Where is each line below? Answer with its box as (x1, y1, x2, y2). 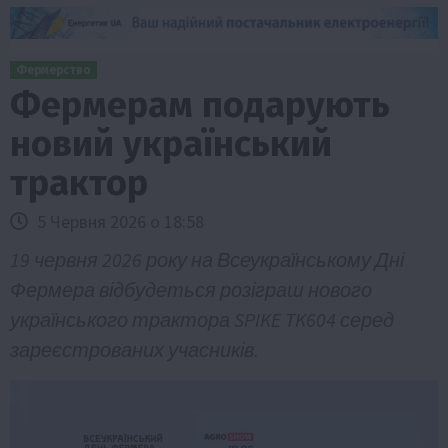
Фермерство (16, 62, 91, 77)
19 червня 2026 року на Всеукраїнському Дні (10, 246, 404, 272)
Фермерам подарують (10, 82, 390, 127)
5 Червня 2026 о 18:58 (33, 209, 204, 233)
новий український (10, 121, 332, 166)
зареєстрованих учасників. (10, 336, 259, 362)
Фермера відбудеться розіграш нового (10, 276, 372, 302)
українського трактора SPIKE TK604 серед (10, 306, 394, 332)
